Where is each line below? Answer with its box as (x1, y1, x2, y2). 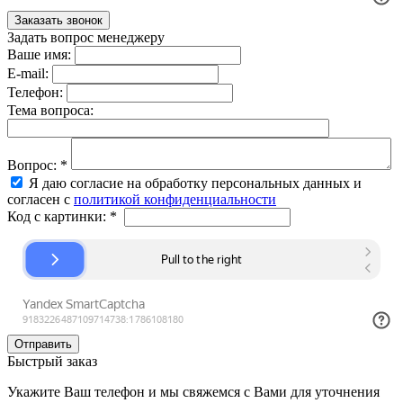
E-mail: (7, 65, 49, 81)
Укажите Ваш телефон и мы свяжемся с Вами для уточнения (7, 383, 380, 399)
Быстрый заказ (7, 353, 97, 369)
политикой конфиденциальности (74, 191, 276, 207)
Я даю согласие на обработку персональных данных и (29, 175, 362, 191)
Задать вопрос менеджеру (7, 29, 165, 45)
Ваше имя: (7, 46, 71, 62)
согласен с (7, 191, 74, 207)
